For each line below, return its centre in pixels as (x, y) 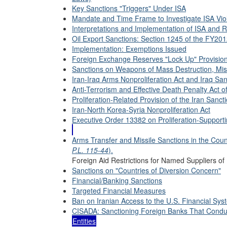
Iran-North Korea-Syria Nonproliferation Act (141, 109)
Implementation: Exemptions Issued (129, 49)
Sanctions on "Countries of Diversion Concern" (146, 170)
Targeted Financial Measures (119, 191)
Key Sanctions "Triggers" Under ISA (129, 8)
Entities (84, 221)
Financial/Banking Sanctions (117, 180)
